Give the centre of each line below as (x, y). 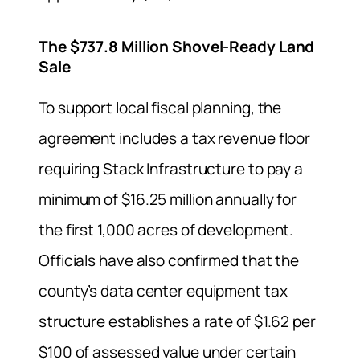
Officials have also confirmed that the (169, 260)
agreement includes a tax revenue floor (175, 138)
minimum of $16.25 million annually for (168, 199)
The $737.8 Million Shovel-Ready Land (177, 46)
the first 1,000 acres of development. (166, 229)
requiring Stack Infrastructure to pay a (171, 168)
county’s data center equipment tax (163, 290)
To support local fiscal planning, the (160, 107)
